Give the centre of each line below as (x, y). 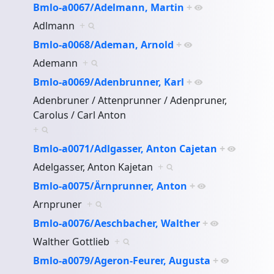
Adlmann (57, 25)
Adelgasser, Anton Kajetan (96, 167)
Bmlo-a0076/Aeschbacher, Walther (117, 223)
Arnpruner (60, 204)
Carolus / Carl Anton (82, 115)
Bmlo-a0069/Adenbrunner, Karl (109, 82)
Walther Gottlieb (74, 241)
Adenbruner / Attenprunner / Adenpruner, (130, 100)
